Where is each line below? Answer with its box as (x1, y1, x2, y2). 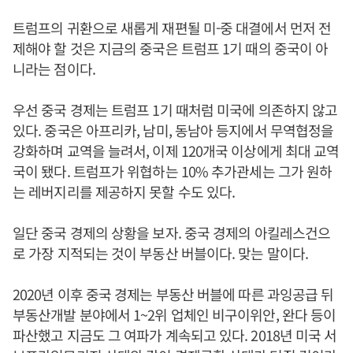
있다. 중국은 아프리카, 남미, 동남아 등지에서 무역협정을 (13, 120, 334, 140)
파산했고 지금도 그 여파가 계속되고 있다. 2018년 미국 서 (13, 325, 337, 345)
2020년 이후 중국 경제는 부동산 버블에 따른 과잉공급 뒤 (13, 284, 334, 304)
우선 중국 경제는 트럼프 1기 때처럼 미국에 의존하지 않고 (13, 99, 338, 120)
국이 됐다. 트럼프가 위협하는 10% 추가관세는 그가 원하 (13, 161, 333, 181)
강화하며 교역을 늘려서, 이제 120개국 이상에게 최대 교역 (13, 140, 340, 161)
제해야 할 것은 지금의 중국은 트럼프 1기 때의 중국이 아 (13, 38, 329, 58)
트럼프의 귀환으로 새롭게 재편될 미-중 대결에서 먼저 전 (13, 17, 332, 38)
